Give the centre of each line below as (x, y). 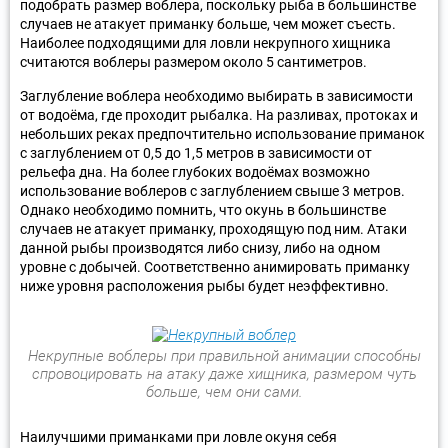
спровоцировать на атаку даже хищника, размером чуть (224, 373)
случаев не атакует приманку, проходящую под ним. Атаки (213, 228)
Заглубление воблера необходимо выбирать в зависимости (216, 95)
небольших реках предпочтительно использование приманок (222, 133)
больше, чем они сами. (224, 391)
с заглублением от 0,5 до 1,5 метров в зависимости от (196, 152)
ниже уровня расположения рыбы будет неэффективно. (204, 285)
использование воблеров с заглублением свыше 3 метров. (212, 190)
